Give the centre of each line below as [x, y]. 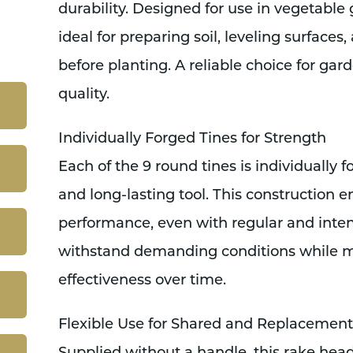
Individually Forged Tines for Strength [192, 139]
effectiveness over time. [142, 281]
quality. [84, 95]
